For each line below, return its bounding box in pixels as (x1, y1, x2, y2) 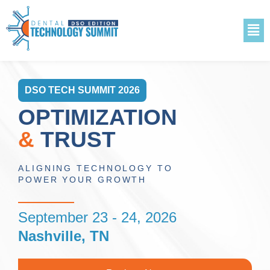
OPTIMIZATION (18, 105, 177, 130)
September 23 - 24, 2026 (18, 209, 177, 226)
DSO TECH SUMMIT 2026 (25, 85, 140, 96)
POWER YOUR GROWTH (18, 175, 147, 185)
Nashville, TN (18, 228, 109, 245)
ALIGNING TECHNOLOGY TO (18, 163, 173, 174)
